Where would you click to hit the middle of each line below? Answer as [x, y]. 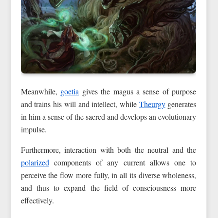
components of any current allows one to [123, 162]
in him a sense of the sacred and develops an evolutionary [109, 116]
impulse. [34, 129]
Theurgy [152, 104]
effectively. [37, 200]
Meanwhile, [41, 91]
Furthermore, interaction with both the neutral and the [109, 149]
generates [181, 104]
